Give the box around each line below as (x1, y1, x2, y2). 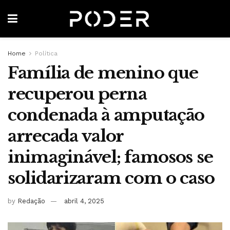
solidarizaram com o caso (8, 168, 215, 188)
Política (35, 50, 57, 57)
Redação (17, 197, 45, 205)
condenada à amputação (8, 105, 205, 125)
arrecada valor (8, 126, 124, 146)
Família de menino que (8, 63, 199, 83)
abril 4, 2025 (64, 197, 104, 205)
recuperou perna (8, 84, 147, 104)
